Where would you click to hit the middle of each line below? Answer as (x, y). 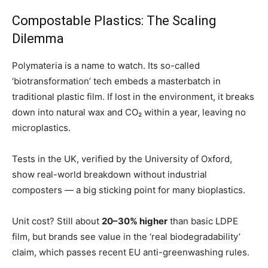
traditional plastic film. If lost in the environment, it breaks (133, 97)
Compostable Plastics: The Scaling (114, 21)
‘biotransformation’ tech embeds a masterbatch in (116, 81)
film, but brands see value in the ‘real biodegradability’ (126, 237)
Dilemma (38, 39)
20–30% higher (135, 221)
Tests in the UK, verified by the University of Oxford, (122, 159)
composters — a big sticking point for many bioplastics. (129, 190)
